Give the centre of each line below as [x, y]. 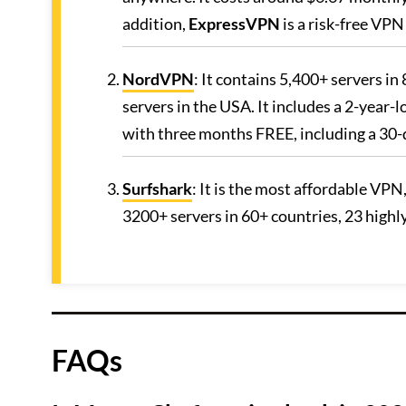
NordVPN [158, 79]
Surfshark [157, 188]
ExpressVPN [234, 24]
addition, [155, 24]
